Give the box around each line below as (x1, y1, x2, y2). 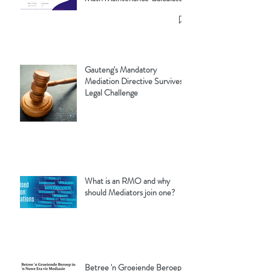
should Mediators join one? (85, 186, 175, 199)
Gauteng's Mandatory (85, 64, 157, 76)
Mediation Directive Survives (85, 75, 183, 88)
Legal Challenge (85, 87, 138, 99)
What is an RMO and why (85, 175, 170, 188)
